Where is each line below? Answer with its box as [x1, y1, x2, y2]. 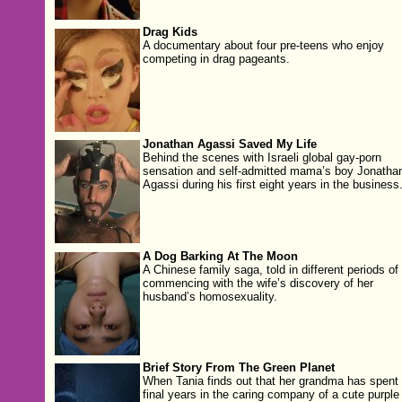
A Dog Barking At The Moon [142, 249, 298, 263]
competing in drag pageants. [142, 53, 290, 66]
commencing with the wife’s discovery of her [142, 276, 373, 290]
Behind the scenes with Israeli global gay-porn [142, 151, 381, 164]
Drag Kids [142, 26, 197, 39]
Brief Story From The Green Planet [142, 362, 335, 375]
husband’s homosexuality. [142, 290, 277, 303]
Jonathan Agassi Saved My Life [142, 137, 317, 151]
